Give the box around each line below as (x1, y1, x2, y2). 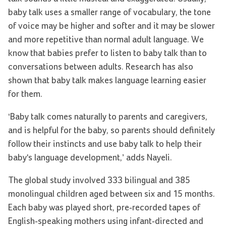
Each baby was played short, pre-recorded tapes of (8, 203, 200, 212)
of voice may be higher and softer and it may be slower (8, 21, 215, 31)
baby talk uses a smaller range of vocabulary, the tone (8, 8, 211, 17)
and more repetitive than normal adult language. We (8, 35, 204, 44)
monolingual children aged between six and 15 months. (8, 189, 215, 199)
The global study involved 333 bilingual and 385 (8, 176, 190, 185)
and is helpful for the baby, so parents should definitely (8, 126, 215, 135)
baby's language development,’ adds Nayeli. (8, 153, 172, 162)
